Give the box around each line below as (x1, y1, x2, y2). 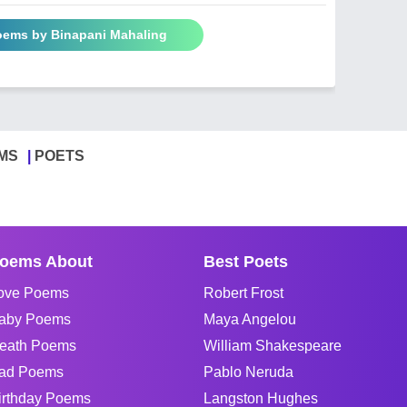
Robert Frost (203, 284, 283, 301)
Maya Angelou (203, 311, 296, 327)
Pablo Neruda (203, 363, 293, 380)
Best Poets (203, 252, 288, 271)
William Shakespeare (203, 337, 342, 353)
